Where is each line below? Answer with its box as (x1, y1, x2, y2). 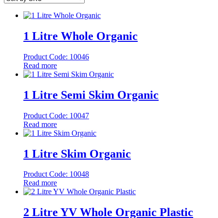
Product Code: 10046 (23, 52, 89, 61)
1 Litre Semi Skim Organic (23, 88, 159, 101)
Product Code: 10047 (23, 111, 89, 120)
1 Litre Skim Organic (23, 147, 131, 160)
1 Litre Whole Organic (23, 29, 138, 42)
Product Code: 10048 (23, 170, 89, 179)
